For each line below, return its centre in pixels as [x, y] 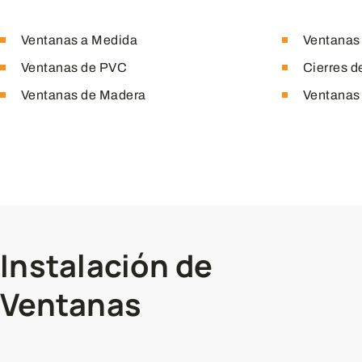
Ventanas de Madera [83, 95]
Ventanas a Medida [79, 40]
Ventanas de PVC [74, 67]
